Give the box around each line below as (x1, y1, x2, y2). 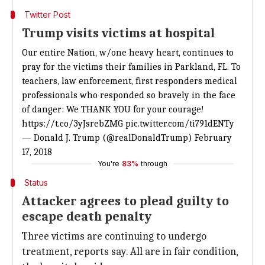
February (195, 132, 232, 143)
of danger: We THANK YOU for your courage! (22, 104, 204, 115)
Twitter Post (24, 9, 70, 20)
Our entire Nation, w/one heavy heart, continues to (22, 47, 234, 58)
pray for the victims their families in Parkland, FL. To (22, 62, 241, 72)
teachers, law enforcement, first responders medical (22, 76, 237, 86)
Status (24, 177, 48, 188)
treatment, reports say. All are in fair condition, (22, 245, 238, 258)
